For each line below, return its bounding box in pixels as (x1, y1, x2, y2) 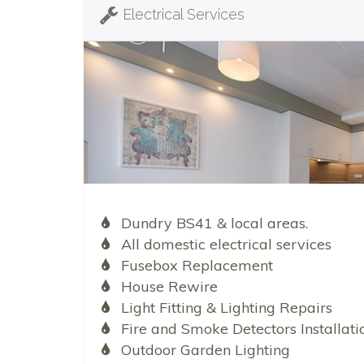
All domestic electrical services (120, 234, 331, 253)
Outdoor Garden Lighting (120, 340, 290, 359)
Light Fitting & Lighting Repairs (120, 297, 332, 317)
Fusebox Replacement (120, 255, 273, 275)
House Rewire (120, 276, 218, 296)
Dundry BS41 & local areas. (120, 213, 308, 232)
